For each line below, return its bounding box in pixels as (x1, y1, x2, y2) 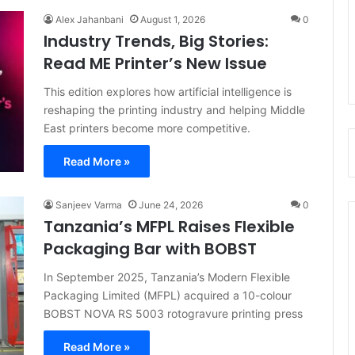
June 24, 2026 (139, 199, 203, 211)
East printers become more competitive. (44, 121, 250, 135)
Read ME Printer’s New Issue (44, 52, 267, 74)
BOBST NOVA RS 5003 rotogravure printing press (44, 307, 303, 320)
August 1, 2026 (140, 13, 205, 25)
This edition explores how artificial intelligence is (44, 85, 292, 98)
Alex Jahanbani (55, 13, 124, 25)
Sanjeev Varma (55, 199, 122, 211)
